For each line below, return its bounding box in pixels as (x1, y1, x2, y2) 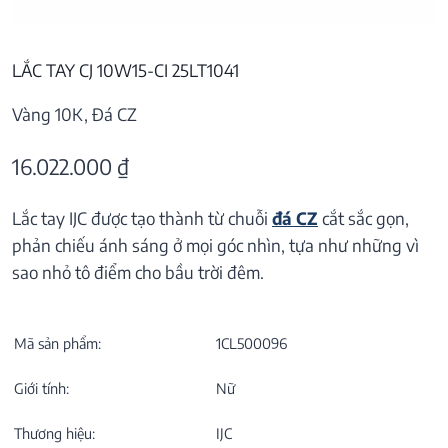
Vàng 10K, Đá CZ (12, 103, 137, 126)
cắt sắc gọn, (322, 206, 409, 229)
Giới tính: (14, 378, 69, 397)
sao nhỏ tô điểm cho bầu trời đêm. (12, 260, 264, 283)
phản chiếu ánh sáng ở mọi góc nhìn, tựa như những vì (12, 233, 419, 256)
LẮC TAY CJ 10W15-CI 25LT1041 (12, 59, 239, 82)
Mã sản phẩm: (14, 333, 101, 352)
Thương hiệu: (14, 423, 95, 442)
